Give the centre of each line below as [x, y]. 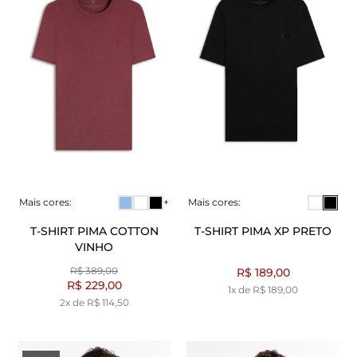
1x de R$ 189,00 [263, 289]
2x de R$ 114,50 [94, 302]
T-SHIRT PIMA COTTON [94, 231]
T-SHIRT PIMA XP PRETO [263, 231]
